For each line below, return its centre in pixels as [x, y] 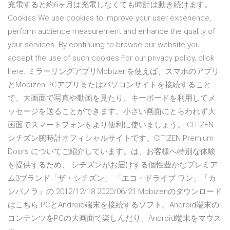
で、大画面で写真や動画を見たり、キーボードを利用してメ [112, 98]
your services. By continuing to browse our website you [104, 45]
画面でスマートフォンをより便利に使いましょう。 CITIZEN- [112, 125]
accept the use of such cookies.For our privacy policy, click [111, 58]
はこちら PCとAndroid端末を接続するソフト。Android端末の [113, 205]
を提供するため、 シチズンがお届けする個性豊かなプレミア [113, 165]
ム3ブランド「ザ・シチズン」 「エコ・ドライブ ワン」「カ [112, 178]
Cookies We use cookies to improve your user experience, [109, 18]
